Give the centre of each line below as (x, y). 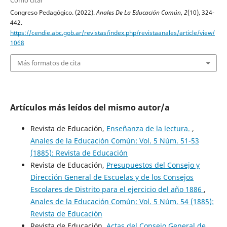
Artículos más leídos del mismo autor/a (90, 107)
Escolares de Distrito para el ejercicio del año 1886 (117, 189)
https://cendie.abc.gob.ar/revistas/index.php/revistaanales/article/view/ (112, 33)
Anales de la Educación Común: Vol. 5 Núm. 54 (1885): (122, 201)
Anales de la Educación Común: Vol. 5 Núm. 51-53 (115, 140)
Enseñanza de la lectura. (149, 128)
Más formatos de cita (49, 63)
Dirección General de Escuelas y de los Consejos (112, 177)
